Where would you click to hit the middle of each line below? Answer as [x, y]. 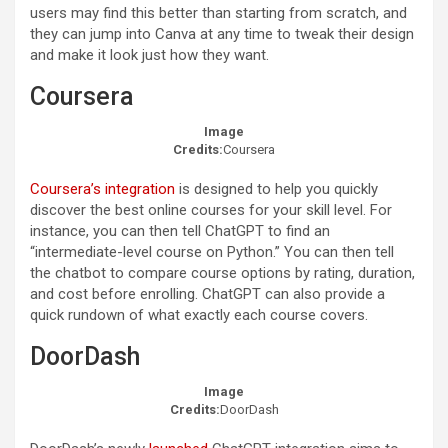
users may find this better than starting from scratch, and [218, 13]
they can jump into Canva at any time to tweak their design [222, 34]
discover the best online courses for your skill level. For [211, 210]
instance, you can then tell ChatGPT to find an [180, 231]
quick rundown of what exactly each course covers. [199, 315]
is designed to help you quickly [276, 189]
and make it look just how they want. [149, 55]
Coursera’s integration [102, 189]
